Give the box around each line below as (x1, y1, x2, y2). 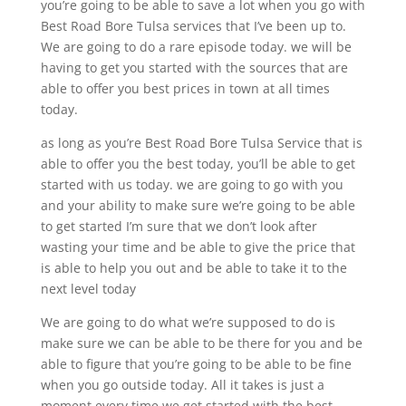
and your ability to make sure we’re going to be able (40, 196, 355, 214)
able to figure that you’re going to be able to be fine (40, 354, 352, 372)
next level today (40, 279, 136, 297)
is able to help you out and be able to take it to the (40, 258, 347, 276)
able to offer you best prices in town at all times (40, 79, 330, 97)
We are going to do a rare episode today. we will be (40, 37, 352, 55)
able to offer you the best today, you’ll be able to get (40, 154, 355, 172)
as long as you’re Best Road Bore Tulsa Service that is (40, 133, 362, 151)
